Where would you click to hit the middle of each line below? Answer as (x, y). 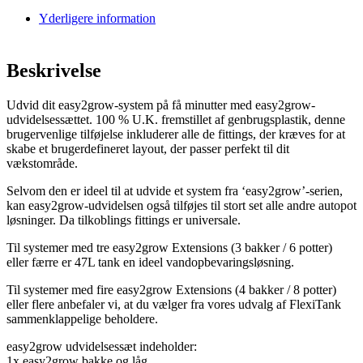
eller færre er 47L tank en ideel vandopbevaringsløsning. (150, 263)
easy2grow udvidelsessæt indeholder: (102, 347)
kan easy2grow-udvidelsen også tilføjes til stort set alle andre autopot (181, 206)
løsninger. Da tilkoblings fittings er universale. (124, 220)
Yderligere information (97, 19)
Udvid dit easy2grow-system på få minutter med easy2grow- (161, 105)
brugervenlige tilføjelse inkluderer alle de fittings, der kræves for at (176, 135)
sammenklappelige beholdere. (82, 319)
